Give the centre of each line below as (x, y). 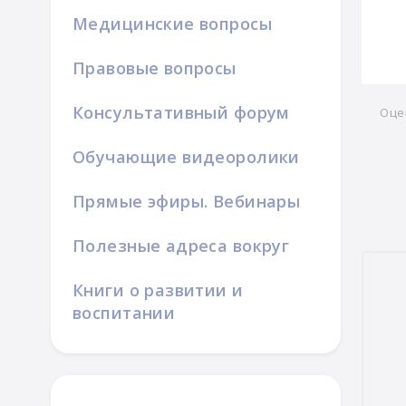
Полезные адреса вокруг (181, 246)
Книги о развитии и (158, 290)
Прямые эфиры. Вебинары (187, 201)
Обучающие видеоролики (186, 157)
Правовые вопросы (155, 68)
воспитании (124, 313)
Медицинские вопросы (172, 24)
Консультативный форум (181, 112)
